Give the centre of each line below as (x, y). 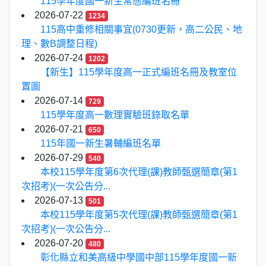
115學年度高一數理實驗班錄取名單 (115, 115)
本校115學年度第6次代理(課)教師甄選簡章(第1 (139, 172)
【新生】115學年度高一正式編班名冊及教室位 (139, 72)
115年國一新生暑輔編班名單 (101, 143)
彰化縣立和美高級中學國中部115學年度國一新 (139, 257)
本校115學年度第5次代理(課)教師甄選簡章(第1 (139, 215)
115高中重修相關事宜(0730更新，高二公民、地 (141, 29)
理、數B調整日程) (59, 44)
